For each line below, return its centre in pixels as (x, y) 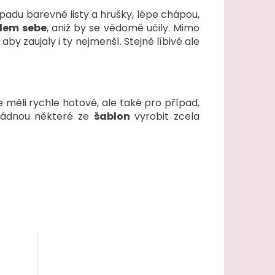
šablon (112, 117)
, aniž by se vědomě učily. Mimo (123, 28)
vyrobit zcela (165, 117)
